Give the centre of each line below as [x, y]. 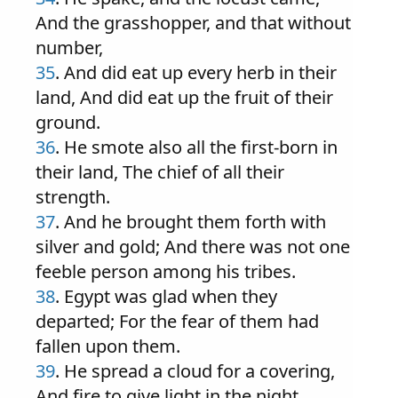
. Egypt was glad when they [166, 296]
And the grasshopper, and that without [193, 23]
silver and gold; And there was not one [193, 247]
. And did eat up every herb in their [196, 72]
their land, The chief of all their [160, 172]
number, [69, 48]
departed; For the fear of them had [177, 321]
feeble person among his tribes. [166, 271]
